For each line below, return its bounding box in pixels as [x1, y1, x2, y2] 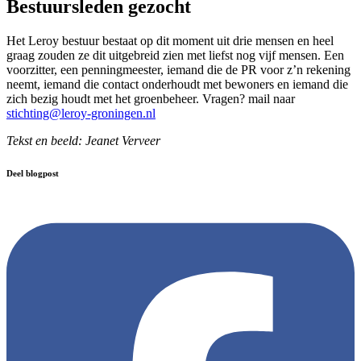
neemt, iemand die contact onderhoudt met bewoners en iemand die [6, 77, 348, 91]
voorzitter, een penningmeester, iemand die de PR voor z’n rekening [6, 62, 351, 77]
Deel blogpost [6, 168, 59, 178]
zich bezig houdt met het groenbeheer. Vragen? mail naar [6, 91, 295, 106]
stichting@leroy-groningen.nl [6, 106, 156, 120]
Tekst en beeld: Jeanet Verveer [6, 133, 160, 147]
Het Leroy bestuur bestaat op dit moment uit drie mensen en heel [6, 33, 334, 48]
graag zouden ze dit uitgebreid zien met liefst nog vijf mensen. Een [6, 48, 344, 62]
